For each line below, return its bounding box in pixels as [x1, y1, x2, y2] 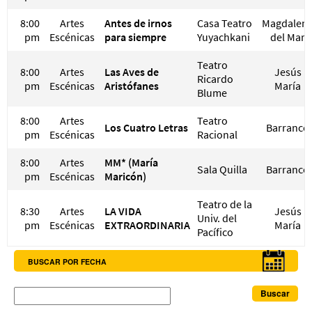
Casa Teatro [197, 15, 252, 30]
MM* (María [104, 155, 158, 169]
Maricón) [104, 169, 146, 183]
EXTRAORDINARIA [104, 217, 190, 232]
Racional [197, 127, 237, 141]
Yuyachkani [197, 29, 250, 44]
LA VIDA [104, 203, 141, 218]
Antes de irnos [104, 15, 172, 30]
